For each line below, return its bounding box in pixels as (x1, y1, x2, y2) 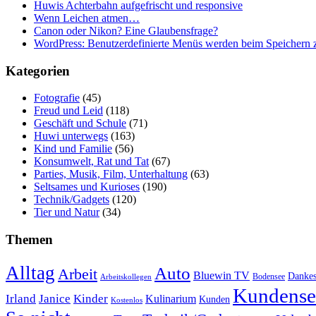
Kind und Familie (34, 142, 112, 155)
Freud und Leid (34, 104, 103, 117)
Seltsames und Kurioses (34, 181, 140, 193)
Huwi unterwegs (34, 130, 108, 142)
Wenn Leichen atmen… (34, 12, 140, 25)
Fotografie (34, 92, 80, 104)
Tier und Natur (34, 206, 99, 219)
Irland (6, 291, 36, 305)
